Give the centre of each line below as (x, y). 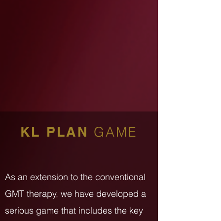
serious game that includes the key (74, 210)
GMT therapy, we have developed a (75, 194)
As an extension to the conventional (75, 177)
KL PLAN (57, 132)
